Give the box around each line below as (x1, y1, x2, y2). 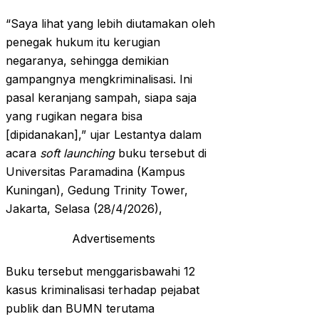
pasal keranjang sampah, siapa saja (6, 90, 197, 105)
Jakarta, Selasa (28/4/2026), (6, 202, 162, 216)
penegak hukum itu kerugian (6, 35, 160, 50)
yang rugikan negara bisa (6, 109, 142, 124)
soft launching (40, 146, 118, 161)
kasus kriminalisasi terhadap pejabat (6, 283, 199, 298)
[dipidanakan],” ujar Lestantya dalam (6, 127, 202, 142)
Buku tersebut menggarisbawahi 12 (6, 264, 195, 279)
